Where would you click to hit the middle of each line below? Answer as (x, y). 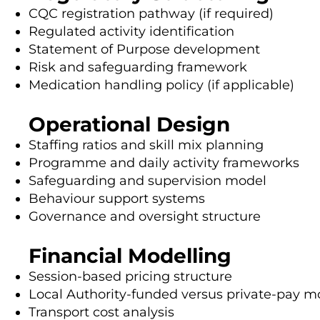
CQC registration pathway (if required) (151, 13)
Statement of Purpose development (144, 49)
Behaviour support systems (117, 198)
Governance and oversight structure (145, 216)
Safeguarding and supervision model (147, 180)
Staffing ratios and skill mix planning (146, 145)
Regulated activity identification (131, 31)
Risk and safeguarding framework (138, 67)
